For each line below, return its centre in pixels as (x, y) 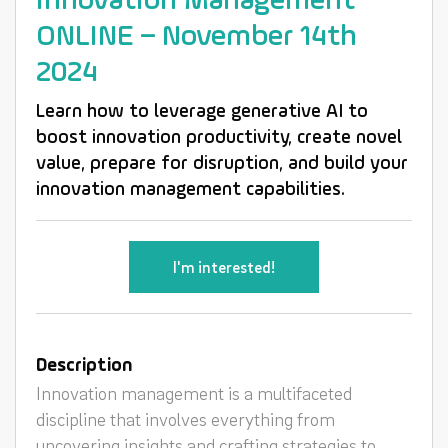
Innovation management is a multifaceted (194, 392)
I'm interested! (224, 266)
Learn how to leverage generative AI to (202, 112)
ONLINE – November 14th (196, 37)
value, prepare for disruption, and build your (222, 164)
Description (84, 366)
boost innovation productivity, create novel (219, 138)
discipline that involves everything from (185, 418)
